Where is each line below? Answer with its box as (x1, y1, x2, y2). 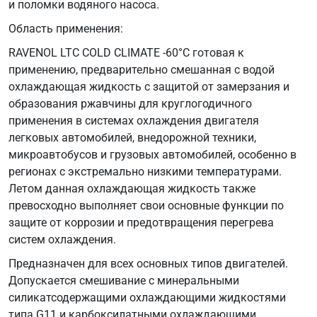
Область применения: (8, 22, 123, 35)
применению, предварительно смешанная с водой (8, 63, 275, 76)
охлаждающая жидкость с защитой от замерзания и (8, 80, 289, 93)
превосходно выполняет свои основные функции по (8, 199, 284, 212)
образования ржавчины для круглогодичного (8, 97, 252, 110)
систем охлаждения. (8, 233, 116, 246)
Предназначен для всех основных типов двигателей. (8, 257, 288, 270)
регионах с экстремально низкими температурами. (8, 165, 282, 178)
